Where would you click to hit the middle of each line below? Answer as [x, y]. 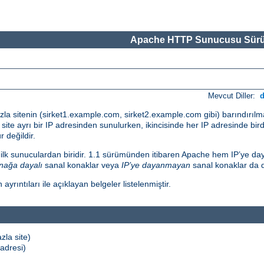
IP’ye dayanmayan [156, 165]
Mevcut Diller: [233, 96]
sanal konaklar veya [82, 165]
